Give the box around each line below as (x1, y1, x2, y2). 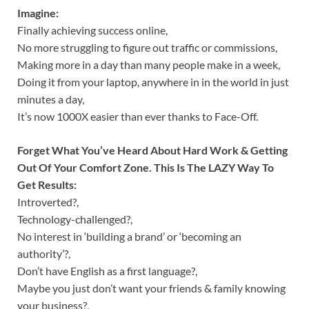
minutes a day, (17, 92, 84, 106)
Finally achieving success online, (17, 23, 168, 37)
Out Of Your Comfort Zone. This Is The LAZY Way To (17, 160, 274, 174)
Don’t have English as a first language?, (17, 263, 197, 277)
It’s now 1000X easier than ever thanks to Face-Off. (17, 109, 258, 123)
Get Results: (17, 177, 77, 191)
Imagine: (17, 6, 59, 19)
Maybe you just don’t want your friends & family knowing (17, 281, 286, 295)
